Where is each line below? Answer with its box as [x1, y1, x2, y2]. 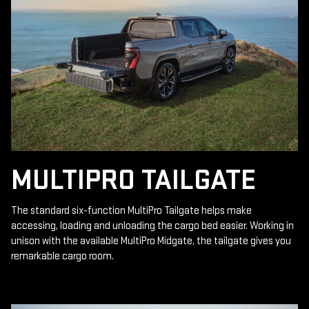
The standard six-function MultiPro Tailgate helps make [11, 204, 252, 218]
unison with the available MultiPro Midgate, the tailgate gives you [11, 235, 291, 248]
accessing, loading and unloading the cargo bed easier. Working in [11, 219, 294, 233]
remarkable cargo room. [11, 250, 114, 263]
